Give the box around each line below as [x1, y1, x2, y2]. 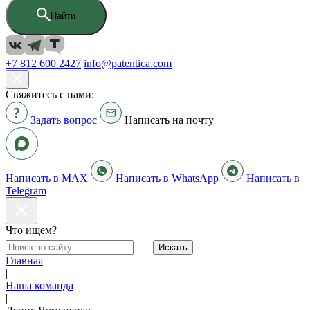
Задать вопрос [30, 114, 97, 126]
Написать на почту [125, 114, 214, 126]
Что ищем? [6, 224, 57, 236]
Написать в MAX [6, 172, 88, 184]
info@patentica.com [84, 57, 172, 69]
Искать [158, 242, 188, 253]
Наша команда [6, 280, 73, 291]
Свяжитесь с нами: [6, 89, 94, 100]
